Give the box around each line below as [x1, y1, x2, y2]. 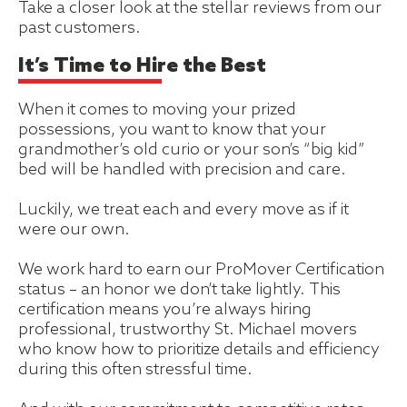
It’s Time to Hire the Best [18, 55, 266, 79]
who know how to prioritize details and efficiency [18, 340, 380, 361]
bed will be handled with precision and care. [18, 160, 346, 181]
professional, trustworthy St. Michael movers [18, 320, 357, 341]
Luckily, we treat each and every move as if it [18, 200, 349, 221]
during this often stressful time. [18, 360, 253, 381]
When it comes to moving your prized [18, 100, 296, 121]
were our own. [18, 220, 130, 241]
